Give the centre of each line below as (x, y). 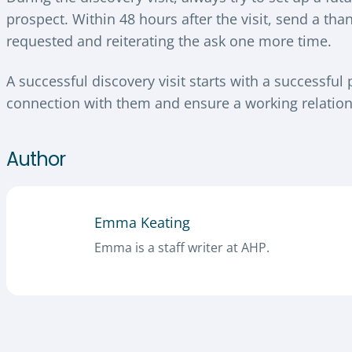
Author (36, 159)
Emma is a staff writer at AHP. (182, 247)
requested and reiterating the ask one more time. (169, 40)
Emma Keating (142, 222)
